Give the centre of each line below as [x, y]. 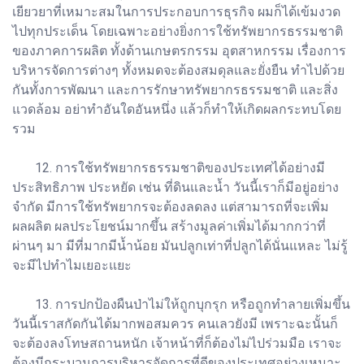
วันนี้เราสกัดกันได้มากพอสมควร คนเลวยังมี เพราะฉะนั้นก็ [175, 323]
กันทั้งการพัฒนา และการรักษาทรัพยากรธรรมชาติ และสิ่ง [175, 89]
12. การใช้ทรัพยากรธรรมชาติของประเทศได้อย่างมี [169, 167]
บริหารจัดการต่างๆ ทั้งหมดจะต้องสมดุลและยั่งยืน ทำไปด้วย [178, 70]
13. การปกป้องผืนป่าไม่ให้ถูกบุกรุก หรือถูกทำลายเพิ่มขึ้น [181, 304]
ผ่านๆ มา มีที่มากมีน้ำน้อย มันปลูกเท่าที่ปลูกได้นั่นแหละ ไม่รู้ [180, 245]
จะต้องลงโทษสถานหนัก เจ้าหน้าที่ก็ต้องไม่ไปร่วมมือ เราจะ [177, 343]
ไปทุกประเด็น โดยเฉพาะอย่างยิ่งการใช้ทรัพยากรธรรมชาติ [178, 31]
